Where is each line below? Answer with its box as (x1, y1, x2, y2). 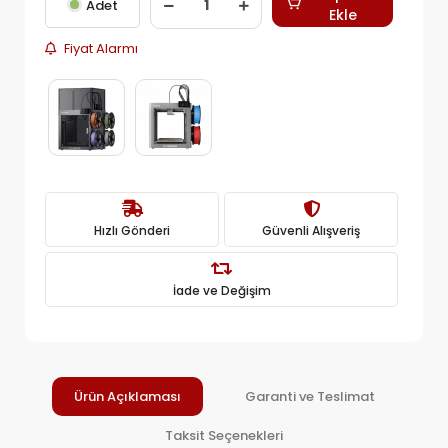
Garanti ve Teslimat (244, 387, 375, 406)
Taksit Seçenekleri (165, 426, 283, 445)
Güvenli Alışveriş (262, 221, 360, 239)
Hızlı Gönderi (94, 221, 170, 239)
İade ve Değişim (172, 281, 271, 299)
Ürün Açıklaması (73, 387, 181, 406)
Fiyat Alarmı (64, 39, 138, 58)
